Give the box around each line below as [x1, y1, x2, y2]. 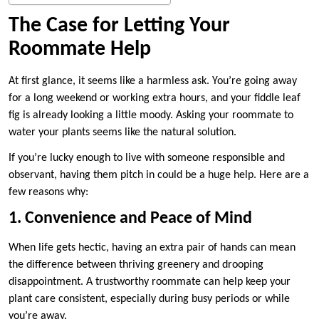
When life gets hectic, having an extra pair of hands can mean [9, 241, 296, 253]
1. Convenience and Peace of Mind [9, 209, 252, 227]
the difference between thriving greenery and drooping [9, 258, 263, 271]
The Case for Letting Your [9, 14, 230, 37]
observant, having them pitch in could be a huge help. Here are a [9, 169, 309, 181]
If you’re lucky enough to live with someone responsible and [9, 152, 285, 164]
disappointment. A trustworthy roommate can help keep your [9, 276, 291, 288]
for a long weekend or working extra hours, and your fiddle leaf [9, 92, 300, 104]
